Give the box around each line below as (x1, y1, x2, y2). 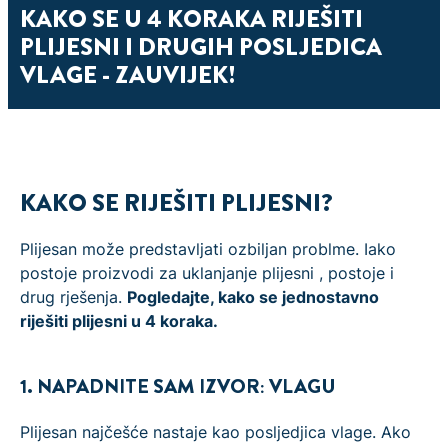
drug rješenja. (20, 286, 127, 307)
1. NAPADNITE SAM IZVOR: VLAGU (20, 371, 336, 401)
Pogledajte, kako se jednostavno (127, 286, 379, 307)
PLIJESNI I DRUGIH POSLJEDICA (20, 29, 382, 64)
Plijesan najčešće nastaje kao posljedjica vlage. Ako (20, 421, 411, 442)
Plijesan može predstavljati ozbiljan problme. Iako (20, 238, 396, 259)
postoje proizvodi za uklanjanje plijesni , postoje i (20, 262, 394, 283)
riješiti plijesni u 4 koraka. (20, 310, 218, 331)
